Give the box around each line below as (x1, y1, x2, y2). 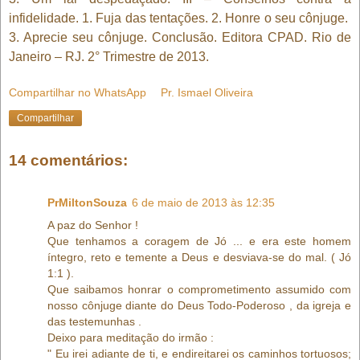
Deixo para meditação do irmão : (47, 330, 214, 344)
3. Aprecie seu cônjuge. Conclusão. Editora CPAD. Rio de (9, 30, 351, 44)
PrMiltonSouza (47, 195, 127, 209)
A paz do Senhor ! (47, 218, 138, 231)
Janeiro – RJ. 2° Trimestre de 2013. (9, 49, 209, 63)
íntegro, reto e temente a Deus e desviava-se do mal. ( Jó (47, 250, 351, 264)
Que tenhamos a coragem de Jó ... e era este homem (47, 234, 351, 247)
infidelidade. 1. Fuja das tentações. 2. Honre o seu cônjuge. (9, 10, 348, 25)
